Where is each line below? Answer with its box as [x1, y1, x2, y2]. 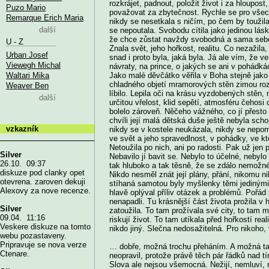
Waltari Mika [6, 70, 49, 80]
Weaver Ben [6, 80, 49, 90]
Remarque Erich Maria [6, 13, 83, 22]
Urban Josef [6, 50, 48, 59]
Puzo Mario [6, 2, 46, 12]
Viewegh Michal [6, 60, 61, 70]
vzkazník [6, 124, 38, 133]
